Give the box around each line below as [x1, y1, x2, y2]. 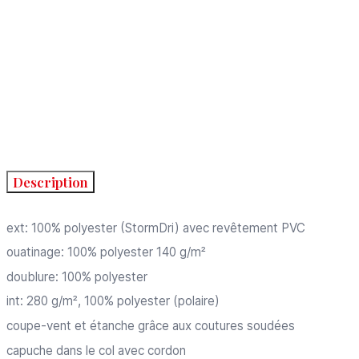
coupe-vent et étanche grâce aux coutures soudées [6, 317, 295, 333]
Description [13, 173, 89, 191]
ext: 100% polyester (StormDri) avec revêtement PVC [6, 220, 305, 236]
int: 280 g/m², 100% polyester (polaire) [6, 293, 220, 309]
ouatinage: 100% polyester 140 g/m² [6, 244, 206, 260]
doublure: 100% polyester [6, 268, 147, 284]
